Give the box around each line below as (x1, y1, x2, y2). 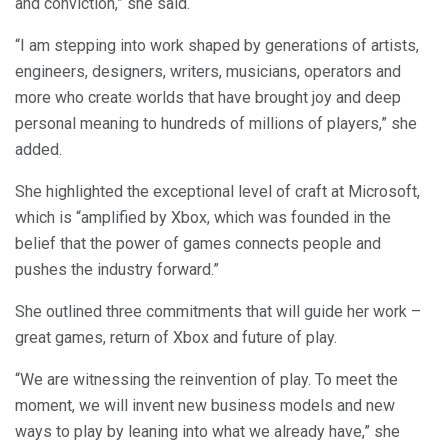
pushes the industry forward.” (15, 259, 219, 279)
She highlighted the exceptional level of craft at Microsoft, (15, 181, 420, 201)
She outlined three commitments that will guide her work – (15, 301, 421, 321)
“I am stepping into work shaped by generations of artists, (15, 35, 419, 55)
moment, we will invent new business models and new (15, 395, 395, 415)
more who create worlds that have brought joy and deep (15, 87, 401, 107)
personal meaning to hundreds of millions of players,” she (15, 113, 417, 133)
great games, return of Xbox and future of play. (15, 327, 337, 347)
